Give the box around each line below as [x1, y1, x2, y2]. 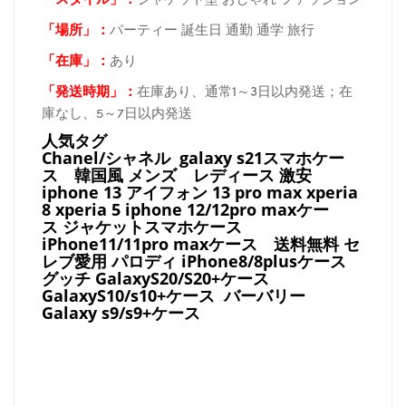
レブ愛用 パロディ [42, 250, 181, 273]
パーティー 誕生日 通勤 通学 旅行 [110, 19, 314, 40]
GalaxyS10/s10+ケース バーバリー [42, 285, 322, 307]
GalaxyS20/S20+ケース [95, 267, 269, 290]
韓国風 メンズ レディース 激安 [58, 164, 312, 187]
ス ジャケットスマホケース [42, 216, 258, 238]
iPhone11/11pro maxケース [42, 233, 257, 256]
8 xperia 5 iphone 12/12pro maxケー [42, 198, 329, 221]
